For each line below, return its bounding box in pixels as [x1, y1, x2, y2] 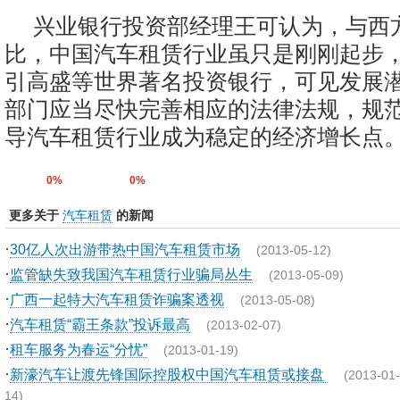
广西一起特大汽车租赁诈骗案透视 [10, 291, 224, 307]
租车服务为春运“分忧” [10, 341, 147, 357]
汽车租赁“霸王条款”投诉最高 [10, 316, 190, 332]
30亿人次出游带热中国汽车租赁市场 [10, 241, 240, 257]
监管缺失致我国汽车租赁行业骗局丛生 [10, 266, 253, 282]
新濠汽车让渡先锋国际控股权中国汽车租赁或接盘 [10, 366, 328, 382]
